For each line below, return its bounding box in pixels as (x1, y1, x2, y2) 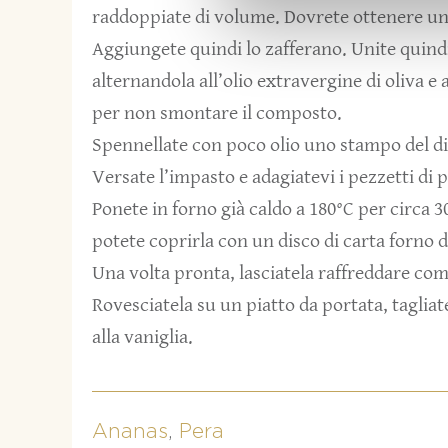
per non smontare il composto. (92, 102, 342, 126)
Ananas (92, 421, 168, 442)
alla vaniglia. (92, 326, 193, 350)
